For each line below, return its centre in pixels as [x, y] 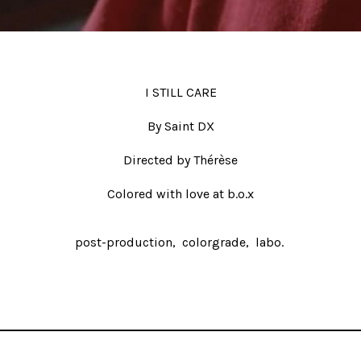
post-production [123, 242]
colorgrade [214, 242]
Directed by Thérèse [180, 160]
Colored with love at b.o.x [180, 194]
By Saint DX [180, 126]
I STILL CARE [180, 92]
